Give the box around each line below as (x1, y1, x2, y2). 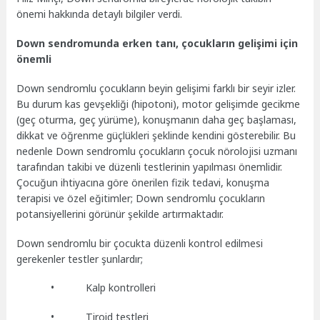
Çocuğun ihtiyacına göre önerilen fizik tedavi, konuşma (16, 175, 270, 189)
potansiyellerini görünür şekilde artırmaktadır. (16, 206, 227, 221)
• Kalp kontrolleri (16, 281, 156, 295)
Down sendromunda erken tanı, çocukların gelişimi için (16, 36, 299, 51)
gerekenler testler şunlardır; (16, 251, 144, 266)
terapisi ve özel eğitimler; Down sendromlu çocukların (16, 191, 266, 205)
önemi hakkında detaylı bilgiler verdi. (16, 7, 186, 21)
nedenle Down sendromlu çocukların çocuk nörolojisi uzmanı (16, 144, 298, 158)
